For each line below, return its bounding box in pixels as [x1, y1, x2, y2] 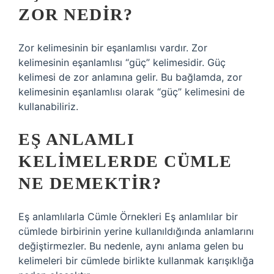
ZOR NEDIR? [18, 5, 133, 24]
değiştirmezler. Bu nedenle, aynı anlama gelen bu [18, 240, 243, 252]
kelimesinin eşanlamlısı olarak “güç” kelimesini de [18, 86, 245, 98]
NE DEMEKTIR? [18, 174, 161, 193]
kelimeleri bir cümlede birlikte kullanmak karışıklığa [18, 254, 254, 267]
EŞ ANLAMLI [18, 130, 135, 149]
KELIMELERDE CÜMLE [18, 152, 232, 171]
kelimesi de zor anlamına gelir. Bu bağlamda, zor [18, 71, 242, 83]
